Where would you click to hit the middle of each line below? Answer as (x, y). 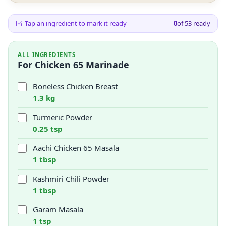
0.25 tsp (48, 129)
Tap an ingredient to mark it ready (76, 23)
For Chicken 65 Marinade (73, 65)
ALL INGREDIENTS (47, 55)
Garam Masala (58, 209)
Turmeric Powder (63, 117)
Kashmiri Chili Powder (71, 179)
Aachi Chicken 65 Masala (76, 148)
